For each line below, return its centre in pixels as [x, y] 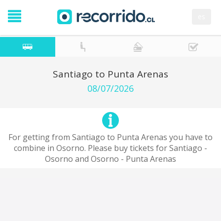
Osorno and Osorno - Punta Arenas [110, 159]
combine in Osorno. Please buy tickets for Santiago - [110, 148]
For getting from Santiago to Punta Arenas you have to [110, 137]
